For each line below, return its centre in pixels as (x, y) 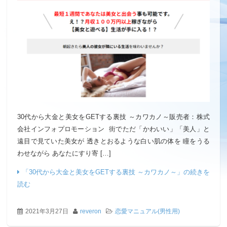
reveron (91, 211)
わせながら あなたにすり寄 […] (64, 153)
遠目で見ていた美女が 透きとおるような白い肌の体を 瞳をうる (113, 141)
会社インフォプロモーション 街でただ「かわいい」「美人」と (113, 129)
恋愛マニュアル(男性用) (147, 211)
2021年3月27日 (47, 211)
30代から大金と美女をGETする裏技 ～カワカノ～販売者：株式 (113, 117)
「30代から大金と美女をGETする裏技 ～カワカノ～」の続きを (116, 172)
